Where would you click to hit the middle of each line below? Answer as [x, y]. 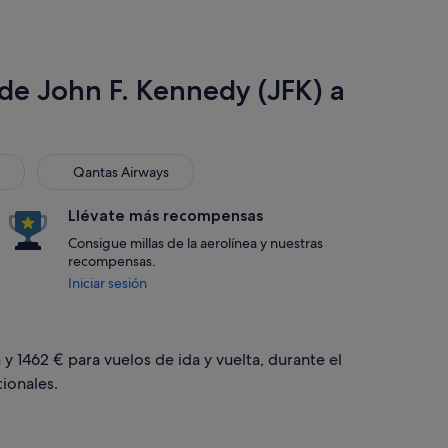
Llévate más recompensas [165, 215]
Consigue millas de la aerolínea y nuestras [195, 243]
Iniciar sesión [107, 283]
